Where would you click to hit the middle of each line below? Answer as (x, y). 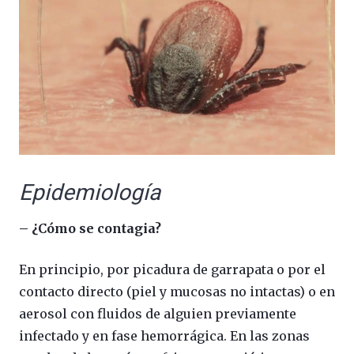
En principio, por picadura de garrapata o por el (172, 270)
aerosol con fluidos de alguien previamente (158, 314)
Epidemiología (90, 193)
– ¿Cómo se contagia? (90, 229)
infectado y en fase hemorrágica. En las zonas (164, 336)
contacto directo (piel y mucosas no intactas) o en (177, 292)
